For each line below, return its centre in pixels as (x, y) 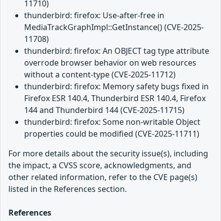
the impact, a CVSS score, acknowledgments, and (100, 165)
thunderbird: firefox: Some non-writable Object (112, 122)
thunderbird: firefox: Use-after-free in (94, 15)
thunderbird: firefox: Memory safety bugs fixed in (116, 86)
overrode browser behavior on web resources (110, 62)
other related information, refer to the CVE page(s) (103, 177)
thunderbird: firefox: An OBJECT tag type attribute (117, 51)
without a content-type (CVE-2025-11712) (100, 74)
